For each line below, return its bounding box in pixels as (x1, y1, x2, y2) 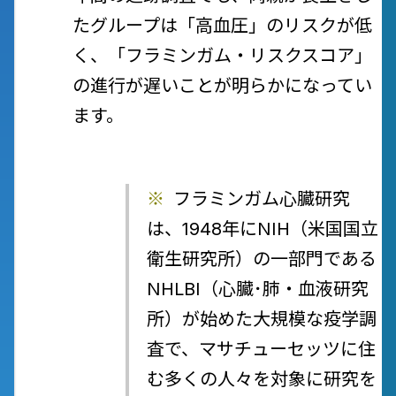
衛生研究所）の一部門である (147, 248, 377, 270)
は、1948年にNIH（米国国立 (147, 218, 378, 240)
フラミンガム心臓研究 (173, 188, 350, 209)
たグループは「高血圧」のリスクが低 (72, 15, 372, 36)
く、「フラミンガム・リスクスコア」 (72, 45, 372, 66)
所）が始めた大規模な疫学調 (147, 308, 377, 330)
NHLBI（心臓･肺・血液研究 (147, 278, 369, 300)
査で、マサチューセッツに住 (147, 339, 376, 360)
